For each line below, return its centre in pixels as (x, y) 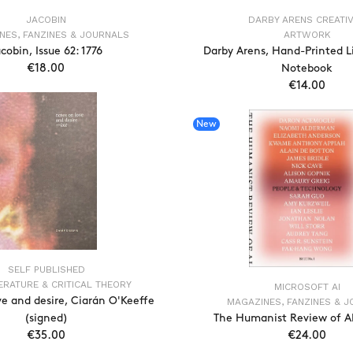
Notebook (307, 68)
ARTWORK (307, 35)
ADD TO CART (59, 102)
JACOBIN (46, 20)
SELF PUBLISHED (46, 269)
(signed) (46, 318)
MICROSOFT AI (307, 287)
